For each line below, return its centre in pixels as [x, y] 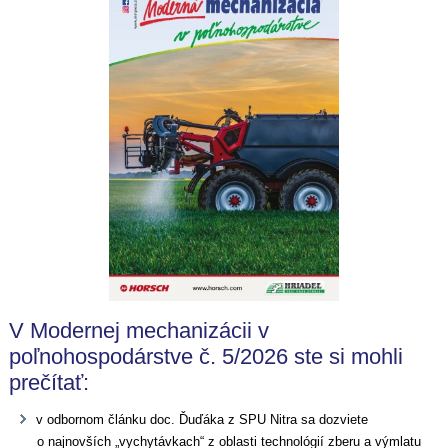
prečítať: [49, 383]
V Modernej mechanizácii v [139, 331]
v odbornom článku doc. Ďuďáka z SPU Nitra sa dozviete [202, 420]
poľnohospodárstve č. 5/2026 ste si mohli [206, 357]
